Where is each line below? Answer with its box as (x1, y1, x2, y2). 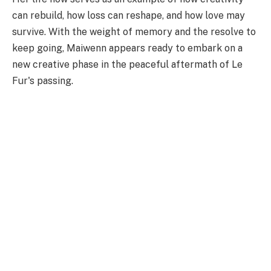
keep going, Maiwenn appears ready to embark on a (12, 42, 243, 54)
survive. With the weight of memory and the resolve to (12, 26, 256, 38)
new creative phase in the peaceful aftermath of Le (12, 59, 243, 71)
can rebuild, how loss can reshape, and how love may (12, 10, 245, 22)
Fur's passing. (12, 75, 73, 87)
